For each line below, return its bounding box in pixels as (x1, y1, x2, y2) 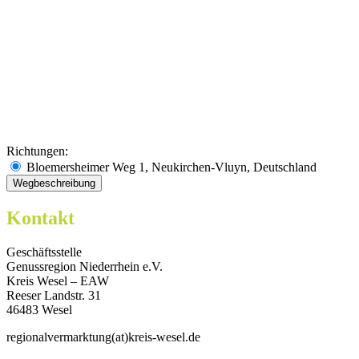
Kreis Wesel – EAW (6, 273, 109, 288)
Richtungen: (6, 143, 68, 158)
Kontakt (6, 207, 75, 228)
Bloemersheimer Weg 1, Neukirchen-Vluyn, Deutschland (23, 159, 317, 174)
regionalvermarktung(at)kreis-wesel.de (6, 329, 200, 344)
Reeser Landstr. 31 (6, 288, 101, 302)
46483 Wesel (6, 302, 72, 317)
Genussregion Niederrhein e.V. (6, 259, 163, 273)
